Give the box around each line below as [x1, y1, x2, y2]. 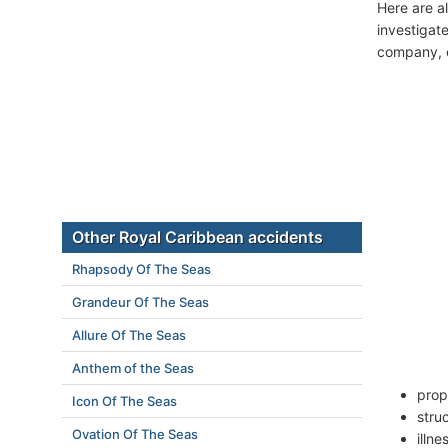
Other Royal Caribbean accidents [72, 227, 323, 247]
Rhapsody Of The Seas [72, 261, 211, 277]
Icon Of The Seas [72, 393, 177, 409]
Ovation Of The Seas [72, 426, 198, 442]
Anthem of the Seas [72, 360, 194, 376]
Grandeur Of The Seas [72, 294, 209, 310]
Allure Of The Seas [72, 327, 186, 343]
